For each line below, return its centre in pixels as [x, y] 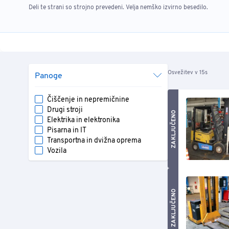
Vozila [57, 151]
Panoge [49, 76]
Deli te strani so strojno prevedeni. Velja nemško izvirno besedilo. [118, 8]
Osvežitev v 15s [188, 73]
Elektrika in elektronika [83, 120]
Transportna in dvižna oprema [94, 141]
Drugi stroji [65, 110]
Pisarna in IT [67, 131]
